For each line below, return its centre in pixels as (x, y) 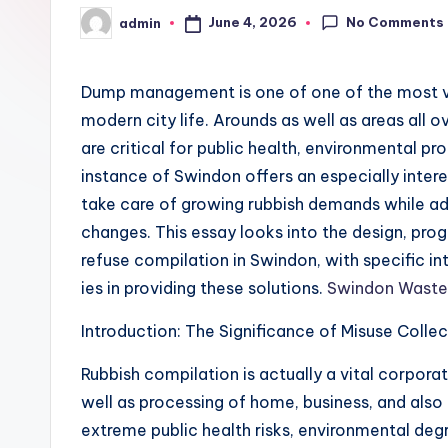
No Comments (395, 21)
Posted (105, 28)
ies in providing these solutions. (204, 288)
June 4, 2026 (252, 22)
